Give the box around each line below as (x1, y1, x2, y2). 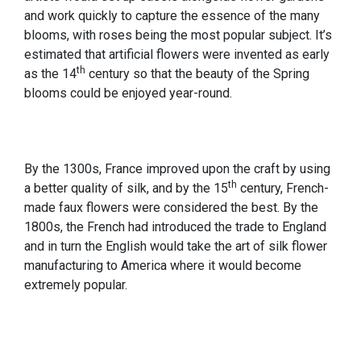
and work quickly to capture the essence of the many (24, 8, 320, 24)
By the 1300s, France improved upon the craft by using (24, 161, 330, 177)
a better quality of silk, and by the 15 (24, 180, 228, 197)
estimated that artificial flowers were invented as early (24, 47, 330, 63)
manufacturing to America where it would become (24, 258, 301, 274)
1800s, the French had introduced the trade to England (24, 219, 326, 235)
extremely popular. (24, 277, 127, 293)
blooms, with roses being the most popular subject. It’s (24, 27, 332, 44)
